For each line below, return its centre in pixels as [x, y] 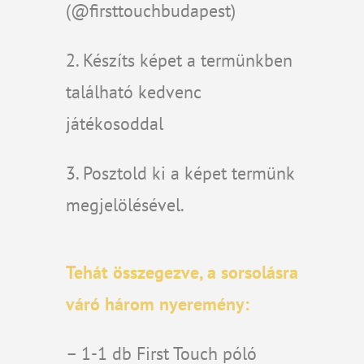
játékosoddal [114, 123]
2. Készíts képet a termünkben [179, 60]
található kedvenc [133, 92]
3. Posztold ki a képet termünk [180, 173]
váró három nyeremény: [157, 304]
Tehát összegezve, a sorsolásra [182, 272]
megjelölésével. [125, 205]
